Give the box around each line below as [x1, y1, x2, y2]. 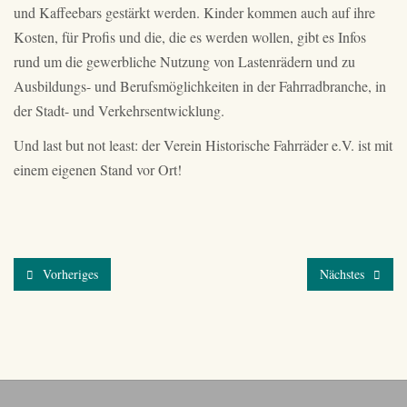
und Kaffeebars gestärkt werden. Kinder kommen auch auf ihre [14, 2, 375, 22]
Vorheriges [39, 264, 98, 283]
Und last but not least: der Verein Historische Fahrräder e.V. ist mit [14, 135, 392, 155]
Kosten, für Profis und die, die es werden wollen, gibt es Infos [14, 26, 366, 46]
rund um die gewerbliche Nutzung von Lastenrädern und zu [14, 51, 355, 71]
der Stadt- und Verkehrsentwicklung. [14, 100, 224, 120]
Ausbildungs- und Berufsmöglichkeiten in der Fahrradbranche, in [14, 75, 386, 95]
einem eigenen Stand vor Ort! [14, 160, 182, 180]
